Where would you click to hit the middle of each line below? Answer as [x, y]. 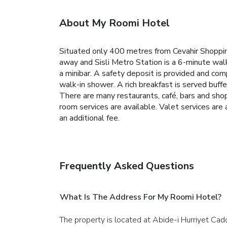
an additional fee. [89, 118]
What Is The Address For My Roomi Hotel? [141, 197]
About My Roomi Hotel [115, 23]
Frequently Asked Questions [127, 166]
